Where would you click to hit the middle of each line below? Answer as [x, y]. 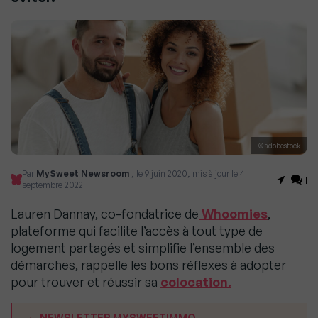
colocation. [196, 282]
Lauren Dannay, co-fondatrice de [105, 214]
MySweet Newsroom [83, 174]
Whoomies [233, 214]
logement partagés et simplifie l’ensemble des [143, 248]
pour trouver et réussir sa [86, 282]
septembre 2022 [52, 185]
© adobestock [279, 146]
